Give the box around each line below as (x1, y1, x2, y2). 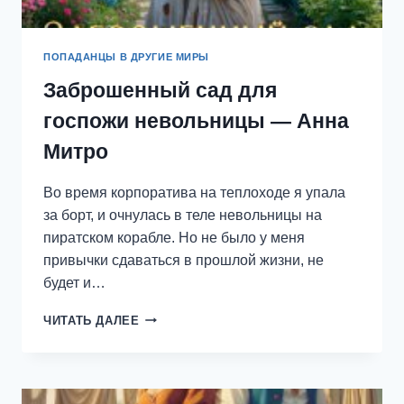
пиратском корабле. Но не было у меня (43, 229, 305, 245)
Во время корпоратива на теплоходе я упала (43, 184, 345, 200)
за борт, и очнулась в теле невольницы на (43, 207, 322, 223)
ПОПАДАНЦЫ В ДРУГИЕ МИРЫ (43, 50, 209, 62)
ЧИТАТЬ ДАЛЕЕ (43, 313, 140, 327)
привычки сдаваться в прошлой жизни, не (43, 252, 324, 268)
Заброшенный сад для (43, 78, 277, 102)
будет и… (43, 274, 106, 290)
